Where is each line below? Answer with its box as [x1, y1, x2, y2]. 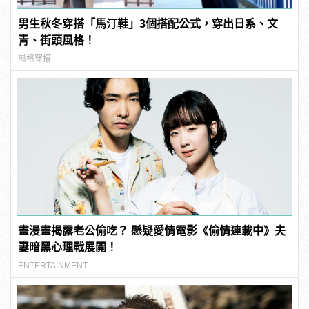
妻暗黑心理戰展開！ [18, 241, 118, 253]
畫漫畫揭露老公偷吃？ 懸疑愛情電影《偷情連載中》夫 [18, 224, 286, 237]
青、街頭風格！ [18, 34, 96, 46]
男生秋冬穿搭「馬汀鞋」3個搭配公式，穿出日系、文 [18, 17, 279, 30]
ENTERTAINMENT [18, 260, 88, 270]
